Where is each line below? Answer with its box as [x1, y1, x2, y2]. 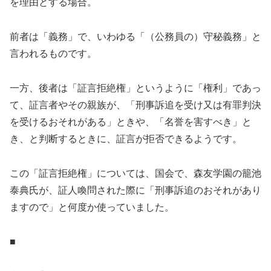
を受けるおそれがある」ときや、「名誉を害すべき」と [10, 117, 252, 128]
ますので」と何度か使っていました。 [10, 201, 174, 212]
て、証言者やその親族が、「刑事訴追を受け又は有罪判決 [10, 100, 261, 111]
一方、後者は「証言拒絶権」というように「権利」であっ [10, 83, 261, 94]
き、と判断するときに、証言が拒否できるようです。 [10, 134, 242, 145]
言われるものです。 [10, 48, 97, 59]
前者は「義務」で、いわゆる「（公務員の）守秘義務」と [10, 31, 261, 42]
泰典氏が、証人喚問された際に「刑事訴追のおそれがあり [10, 184, 261, 195]
